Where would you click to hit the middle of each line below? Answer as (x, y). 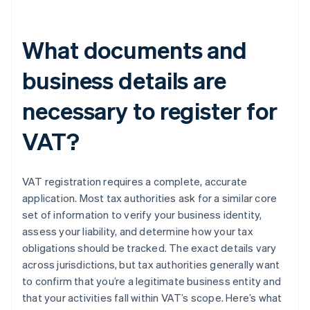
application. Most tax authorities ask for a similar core (150, 198)
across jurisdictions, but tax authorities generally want (151, 265)
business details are (124, 80)
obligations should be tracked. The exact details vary (149, 248)
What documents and (135, 50)
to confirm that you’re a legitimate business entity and (152, 281)
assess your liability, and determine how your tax (138, 231)
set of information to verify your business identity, (142, 215)
